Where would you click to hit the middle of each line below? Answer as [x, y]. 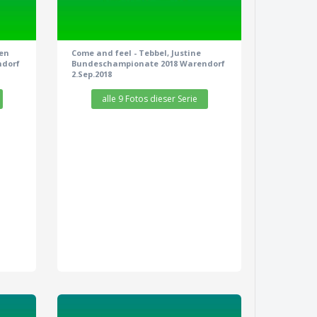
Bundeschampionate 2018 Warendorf [148, 64]
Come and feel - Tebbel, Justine [136, 53]
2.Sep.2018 [92, 74]
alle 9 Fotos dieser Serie [149, 99]
